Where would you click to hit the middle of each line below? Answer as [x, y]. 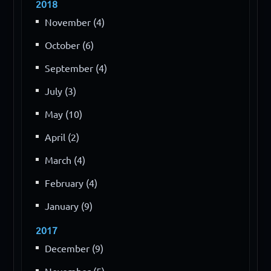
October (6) [70, 45]
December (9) [74, 248]
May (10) [64, 114]
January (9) [69, 206]
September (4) [76, 68]
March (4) [65, 160]
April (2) [62, 137]
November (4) [75, 22]
